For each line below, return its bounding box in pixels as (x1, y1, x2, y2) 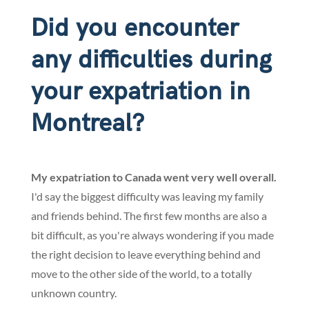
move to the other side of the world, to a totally (30, 267, 252, 281)
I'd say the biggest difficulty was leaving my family (30, 190, 263, 203)
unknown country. (30, 286, 117, 300)
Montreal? (30, 109, 144, 139)
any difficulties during (30, 46, 272, 76)
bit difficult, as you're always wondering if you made (30, 228, 274, 242)
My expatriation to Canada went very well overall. (30, 170, 277, 184)
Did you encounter (30, 14, 238, 44)
